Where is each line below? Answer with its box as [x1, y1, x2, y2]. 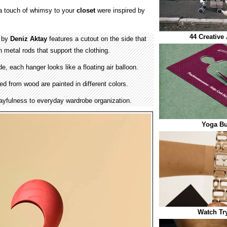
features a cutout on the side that [47, 35, 146, 43]
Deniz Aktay [10, 35, 47, 43]
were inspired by [95, 7, 145, 14]
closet [77, 7, 95, 14]
